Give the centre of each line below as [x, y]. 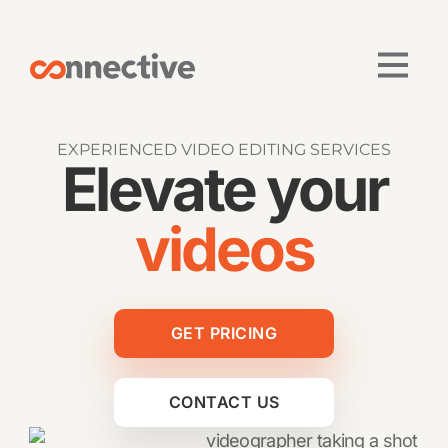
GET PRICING [224, 333]
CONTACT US [224, 402]
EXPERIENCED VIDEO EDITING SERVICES [224, 149]
